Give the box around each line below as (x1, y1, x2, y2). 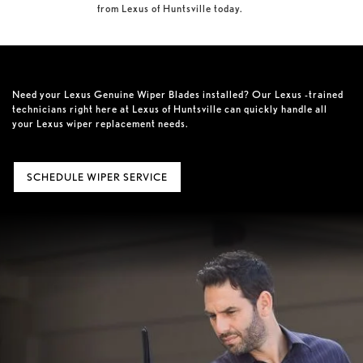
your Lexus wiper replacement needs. (12, 117, 189, 130)
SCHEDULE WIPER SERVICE (27, 170, 168, 183)
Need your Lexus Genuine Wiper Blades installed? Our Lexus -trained (12, 88, 344, 100)
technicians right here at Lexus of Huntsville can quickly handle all (12, 102, 327, 115)
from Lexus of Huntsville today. (97, 2, 243, 15)
